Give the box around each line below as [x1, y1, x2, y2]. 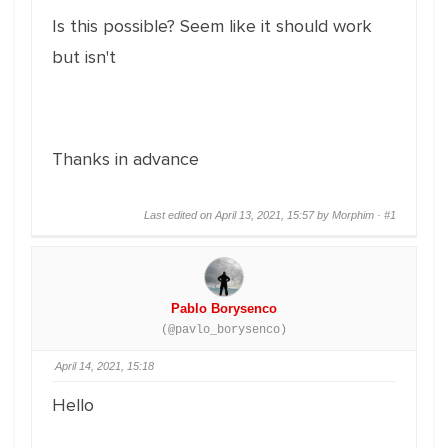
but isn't [52, 46, 116, 68]
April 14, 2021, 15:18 [55, 360, 154, 372]
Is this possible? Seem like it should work [52, 15, 372, 37]
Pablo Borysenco [171, 301, 277, 316]
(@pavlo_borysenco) [161, 323, 287, 337]
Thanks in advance [52, 148, 199, 170]
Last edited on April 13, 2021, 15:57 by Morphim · [144, 209, 384, 221]
